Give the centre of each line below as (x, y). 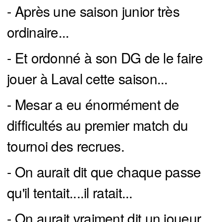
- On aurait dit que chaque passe (104, 172)
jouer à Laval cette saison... (87, 79)
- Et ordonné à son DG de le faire (105, 58)
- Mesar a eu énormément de (93, 104)
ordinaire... (38, 32)
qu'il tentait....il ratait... (70, 193)
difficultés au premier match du (98, 125)
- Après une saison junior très (93, 11)
